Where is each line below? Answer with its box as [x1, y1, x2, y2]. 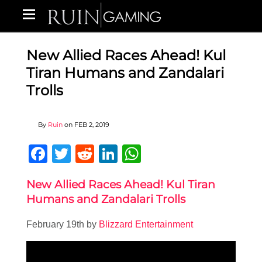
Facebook [47, 143, 130, 164]
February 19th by [26, 219, 99, 230]
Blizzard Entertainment [99, 219, 193, 230]
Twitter [71, 143, 126, 164]
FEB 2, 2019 [74, 120, 109, 129]
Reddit [94, 143, 149, 164]
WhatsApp [141, 143, 227, 164]
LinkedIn [118, 143, 189, 164]
